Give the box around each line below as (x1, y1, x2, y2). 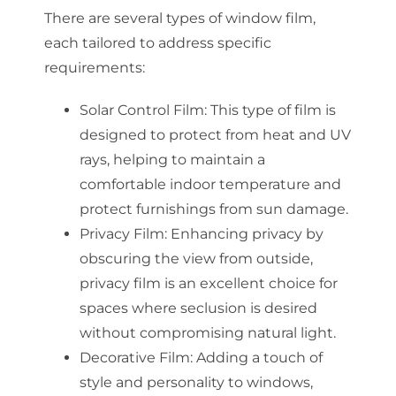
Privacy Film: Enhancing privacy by (79, 225, 324, 242)
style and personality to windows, (79, 373, 313, 391)
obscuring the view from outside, (79, 249, 313, 267)
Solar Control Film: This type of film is (79, 101, 336, 118)
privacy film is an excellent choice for (79, 274, 338, 292)
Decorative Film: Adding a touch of (79, 348, 323, 366)
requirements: (43, 58, 145, 76)
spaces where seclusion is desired (79, 299, 317, 316)
